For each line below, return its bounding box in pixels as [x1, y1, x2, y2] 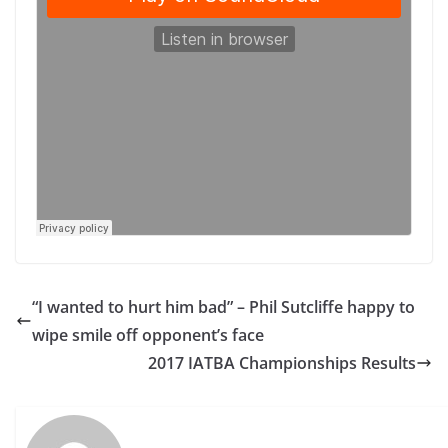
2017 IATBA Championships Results [148, 352, 416, 374]
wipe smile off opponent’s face [32, 324, 264, 346]
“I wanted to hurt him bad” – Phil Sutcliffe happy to [32, 296, 415, 318]
